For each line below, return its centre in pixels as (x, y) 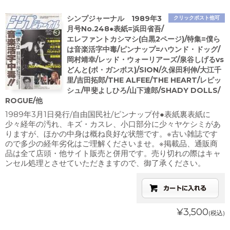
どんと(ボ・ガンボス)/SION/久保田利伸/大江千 (144, 70)
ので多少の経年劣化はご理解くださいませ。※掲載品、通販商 (111, 143)
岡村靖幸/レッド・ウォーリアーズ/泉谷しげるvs (145, 60)
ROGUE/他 (24, 101)
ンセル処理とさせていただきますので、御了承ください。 (105, 163)
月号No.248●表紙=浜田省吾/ (115, 29)
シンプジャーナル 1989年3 (114, 18)
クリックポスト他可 (197, 18)
